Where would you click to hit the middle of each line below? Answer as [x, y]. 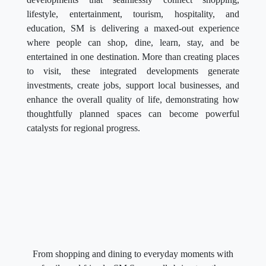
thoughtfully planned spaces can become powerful [133, 114]
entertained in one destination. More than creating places [133, 57]
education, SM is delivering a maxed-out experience [133, 28]
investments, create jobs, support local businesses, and [133, 85]
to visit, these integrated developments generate [133, 71]
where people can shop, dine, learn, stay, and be [133, 42]
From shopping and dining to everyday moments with [133, 254]
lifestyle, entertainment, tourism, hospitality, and [133, 14]
